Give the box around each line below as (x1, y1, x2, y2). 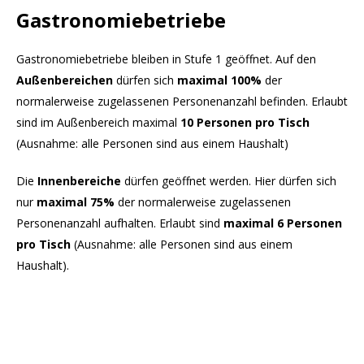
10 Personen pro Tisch (177, 115, 310, 131)
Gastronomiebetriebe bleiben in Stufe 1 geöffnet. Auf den (16, 51, 316, 67)
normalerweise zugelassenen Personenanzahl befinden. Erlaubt (16, 93, 348, 110)
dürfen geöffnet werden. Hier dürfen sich (121, 173, 336, 189)
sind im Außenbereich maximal (16, 115, 177, 131)
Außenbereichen (16, 72, 113, 89)
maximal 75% (37, 194, 118, 210)
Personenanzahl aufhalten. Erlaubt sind (16, 215, 223, 232)
